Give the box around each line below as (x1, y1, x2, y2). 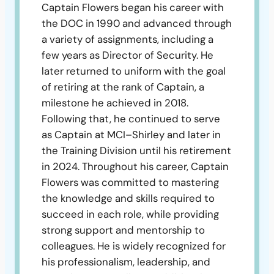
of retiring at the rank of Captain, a (42, 80, 204, 94)
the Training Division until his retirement (42, 144, 231, 158)
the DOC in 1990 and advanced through (42, 17, 232, 31)
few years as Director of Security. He (42, 48, 213, 62)
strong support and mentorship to (42, 223, 205, 237)
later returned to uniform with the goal (42, 64, 226, 78)
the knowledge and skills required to (42, 191, 215, 206)
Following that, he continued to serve (42, 112, 220, 126)
